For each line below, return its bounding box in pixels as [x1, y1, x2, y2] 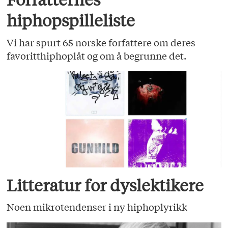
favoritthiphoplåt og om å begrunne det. [7, 48, 187, 62]
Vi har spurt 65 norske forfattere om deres [7, 35, 196, 49]
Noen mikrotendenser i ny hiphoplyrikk [7, 200, 188, 214]
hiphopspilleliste [7, 10, 135, 31]
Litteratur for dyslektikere [7, 175, 204, 195]
